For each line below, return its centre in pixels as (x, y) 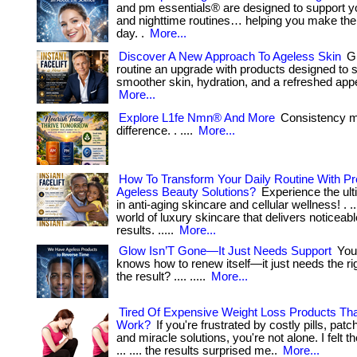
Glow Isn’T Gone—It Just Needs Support (225, 251)
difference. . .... (156, 131)
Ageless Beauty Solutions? (186, 192)
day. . (132, 33)
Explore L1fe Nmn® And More (197, 118)
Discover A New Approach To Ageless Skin (230, 57)
